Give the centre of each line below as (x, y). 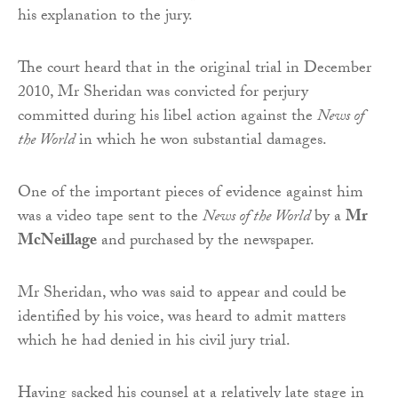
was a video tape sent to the (110, 218)
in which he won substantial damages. (201, 141)
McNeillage (57, 242)
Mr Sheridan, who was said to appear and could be (182, 294)
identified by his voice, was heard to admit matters (182, 318)
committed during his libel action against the (167, 117)
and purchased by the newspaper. (206, 242)
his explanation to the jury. (105, 17)
